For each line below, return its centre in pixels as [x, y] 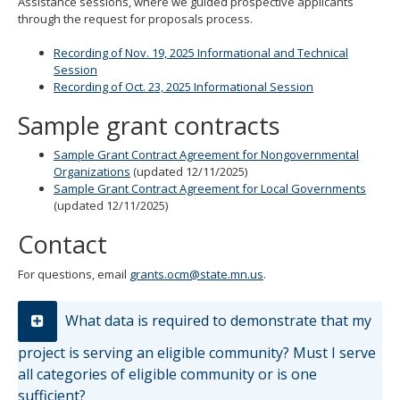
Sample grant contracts [149, 125]
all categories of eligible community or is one [167, 374]
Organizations [92, 171]
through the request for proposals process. [135, 18]
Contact [62, 244]
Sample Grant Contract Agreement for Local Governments [210, 188]
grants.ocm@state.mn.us [196, 274]
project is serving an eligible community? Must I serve [197, 352]
